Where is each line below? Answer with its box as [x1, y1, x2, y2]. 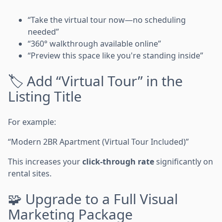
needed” [28, 26, 59, 37]
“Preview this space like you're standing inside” [28, 50, 203, 61]
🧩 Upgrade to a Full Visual [8, 189, 178, 208]
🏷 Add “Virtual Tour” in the [8, 71, 183, 90]
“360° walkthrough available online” [28, 38, 161, 49]
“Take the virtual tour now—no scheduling [28, 14, 186, 25]
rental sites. [8, 168, 52, 179]
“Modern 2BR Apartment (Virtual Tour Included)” [8, 136, 189, 147]
